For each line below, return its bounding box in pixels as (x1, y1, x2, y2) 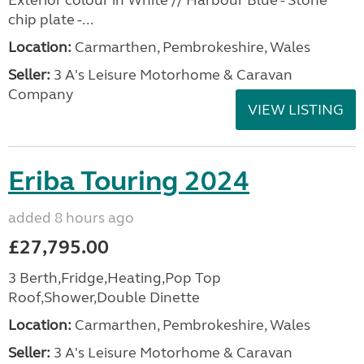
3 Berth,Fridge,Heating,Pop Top (8, 269, 221, 287)
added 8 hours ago (8, 209, 134, 227)
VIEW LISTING (248, 101, 344, 119)
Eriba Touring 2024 (8, 164, 249, 198)
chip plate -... (8, 11, 93, 28)
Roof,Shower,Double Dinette (8, 288, 200, 306)
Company (8, 85, 73, 103)
